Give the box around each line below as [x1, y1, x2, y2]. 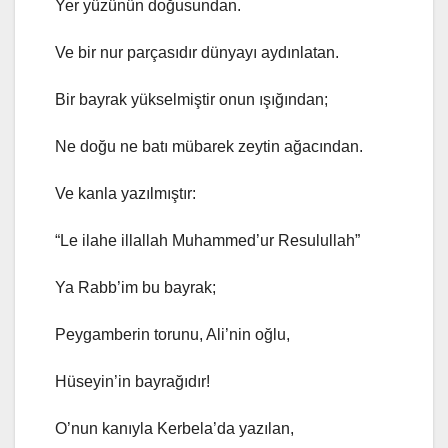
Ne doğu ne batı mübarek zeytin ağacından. [55, 138, 363, 156]
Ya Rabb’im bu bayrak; [55, 279, 216, 297]
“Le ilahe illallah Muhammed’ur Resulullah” [55, 232, 360, 250]
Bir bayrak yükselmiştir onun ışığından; [55, 91, 328, 109]
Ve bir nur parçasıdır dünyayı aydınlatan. [55, 44, 339, 62]
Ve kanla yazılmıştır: [55, 185, 196, 203]
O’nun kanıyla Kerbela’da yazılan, [55, 420, 294, 438]
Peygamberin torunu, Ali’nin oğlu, [55, 326, 290, 344]
